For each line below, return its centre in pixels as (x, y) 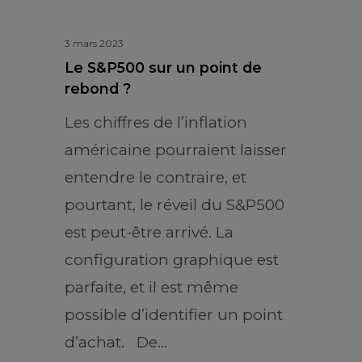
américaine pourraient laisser (176, 150)
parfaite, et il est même (152, 287)
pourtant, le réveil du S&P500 (175, 205)
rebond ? (98, 88)
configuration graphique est (172, 260)
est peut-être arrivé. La (149, 232)
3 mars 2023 (94, 43)
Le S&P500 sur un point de (163, 67)
